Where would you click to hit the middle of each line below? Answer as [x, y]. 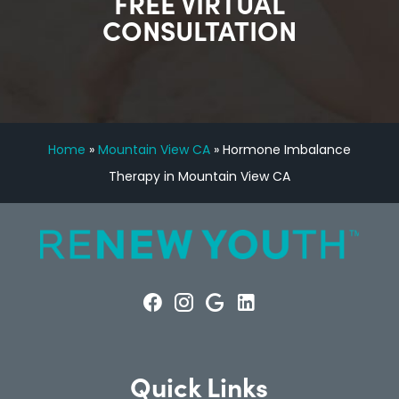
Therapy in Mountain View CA [199, 177]
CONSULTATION [199, 30]
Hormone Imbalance [286, 150]
